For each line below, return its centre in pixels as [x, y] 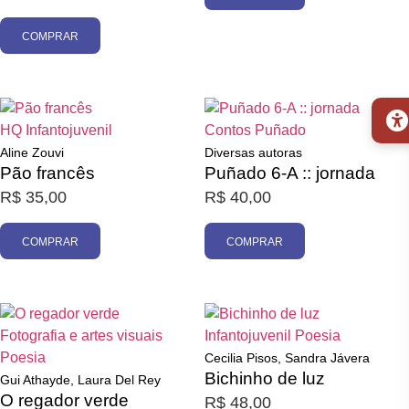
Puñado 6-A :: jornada [290, 173]
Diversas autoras [253, 153]
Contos [228, 131]
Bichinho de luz [265, 378]
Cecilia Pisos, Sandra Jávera [287, 357]
